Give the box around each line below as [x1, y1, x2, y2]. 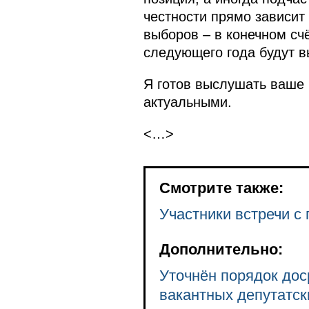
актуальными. [143, 94, 232, 110]
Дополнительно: [159, 240, 283, 258]
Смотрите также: [159, 179, 283, 197]
